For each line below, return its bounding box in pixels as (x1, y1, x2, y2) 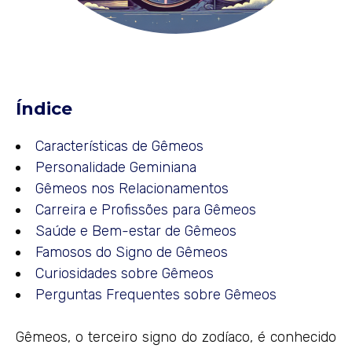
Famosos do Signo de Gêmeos (35, 243, 228, 261)
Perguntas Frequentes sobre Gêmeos (35, 285, 277, 303)
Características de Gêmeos (35, 137, 203, 155)
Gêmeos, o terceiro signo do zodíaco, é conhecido (16, 328, 336, 346)
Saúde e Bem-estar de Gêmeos (35, 222, 236, 240)
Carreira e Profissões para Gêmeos (35, 200, 256, 218)
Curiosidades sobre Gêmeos (35, 264, 214, 282)
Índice (16, 97, 72, 119)
